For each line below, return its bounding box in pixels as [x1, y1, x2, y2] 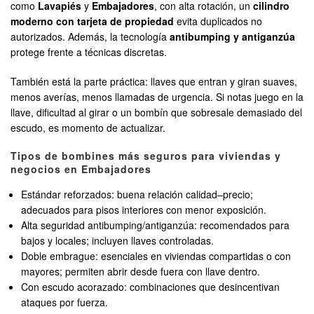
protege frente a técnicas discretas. [11, 45, 167, 60]
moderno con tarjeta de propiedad [11, 14, 174, 29]
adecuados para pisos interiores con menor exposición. [21, 203, 267, 217]
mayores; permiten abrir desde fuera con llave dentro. [21, 264, 261, 279]
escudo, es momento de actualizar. [11, 121, 165, 135]
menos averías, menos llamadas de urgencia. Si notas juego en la [11, 90, 303, 104]
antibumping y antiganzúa [170, 29, 295, 44]
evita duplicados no [174, 14, 262, 29]
